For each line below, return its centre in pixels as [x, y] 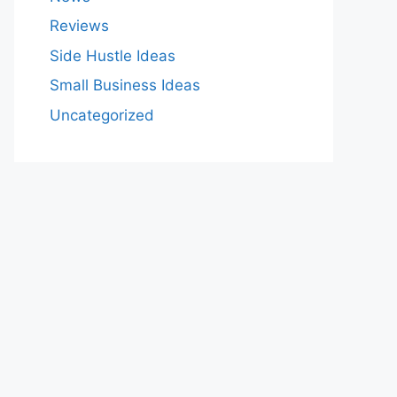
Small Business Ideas [125, 85]
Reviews [79, 26]
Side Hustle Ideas [113, 55]
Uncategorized [102, 115]
